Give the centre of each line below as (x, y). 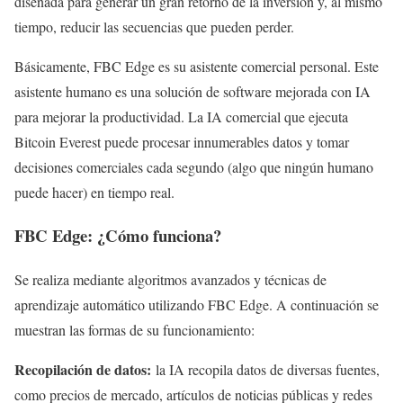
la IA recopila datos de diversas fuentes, (268, 370)
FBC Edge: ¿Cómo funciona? (118, 236)
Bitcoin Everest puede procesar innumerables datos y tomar (182, 141)
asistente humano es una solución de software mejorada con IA (193, 91)
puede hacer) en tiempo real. (94, 192)
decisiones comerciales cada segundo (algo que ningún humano (194, 166)
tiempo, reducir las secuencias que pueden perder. (154, 26)
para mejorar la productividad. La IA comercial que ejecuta (181, 116)
